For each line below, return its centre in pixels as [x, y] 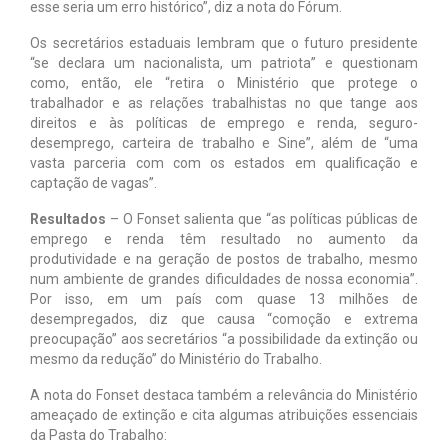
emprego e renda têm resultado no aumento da [224, 238]
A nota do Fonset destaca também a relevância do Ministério [224, 394]
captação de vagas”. [93, 182]
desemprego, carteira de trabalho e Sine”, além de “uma [224, 142]
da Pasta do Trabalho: [98, 434]
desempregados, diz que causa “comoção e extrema [224, 318]
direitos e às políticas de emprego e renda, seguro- [224, 122]
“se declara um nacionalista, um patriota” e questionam [224, 62]
